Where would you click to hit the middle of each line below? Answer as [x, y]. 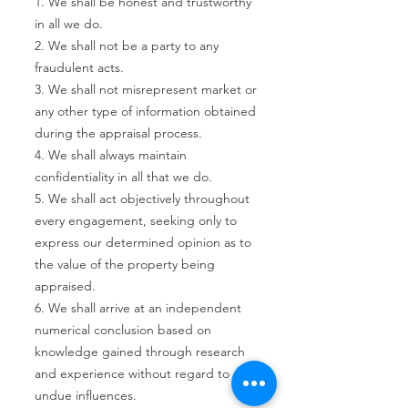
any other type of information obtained [145, 111]
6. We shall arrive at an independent [138, 308]
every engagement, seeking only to [136, 220]
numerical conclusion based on [123, 330]
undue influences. [86, 395]
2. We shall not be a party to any [127, 46]
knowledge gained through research [140, 352]
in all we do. [69, 24]
